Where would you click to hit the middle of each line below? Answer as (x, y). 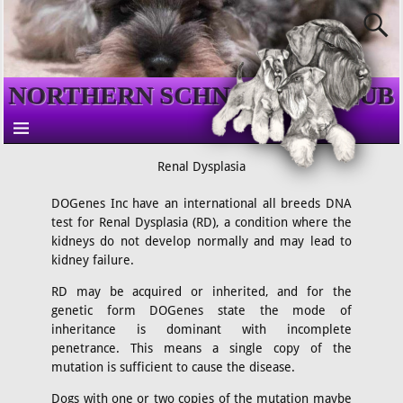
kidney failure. (93, 260)
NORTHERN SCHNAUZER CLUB (201, 95)
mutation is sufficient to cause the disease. (174, 367)
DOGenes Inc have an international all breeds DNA (201, 203)
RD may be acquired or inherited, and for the (201, 291)
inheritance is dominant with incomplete (201, 329)
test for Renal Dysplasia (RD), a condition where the (201, 222)
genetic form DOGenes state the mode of (201, 310)
